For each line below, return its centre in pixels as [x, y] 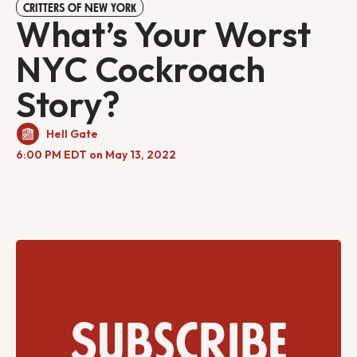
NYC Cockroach [141, 69]
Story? [68, 104]
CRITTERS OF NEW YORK [80, 8]
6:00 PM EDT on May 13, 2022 [96, 155]
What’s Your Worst [163, 34]
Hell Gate [72, 134]
